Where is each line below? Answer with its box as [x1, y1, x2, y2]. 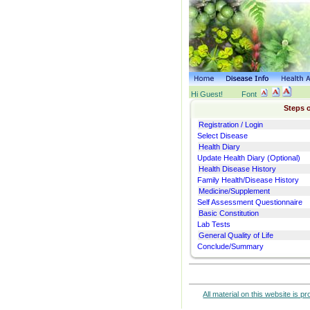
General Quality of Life [199, 231, 274, 239]
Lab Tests [197, 220, 231, 228]
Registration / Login [199, 120, 264, 129]
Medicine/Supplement [199, 187, 271, 195]
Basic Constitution [199, 209, 259, 217]
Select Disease [197, 131, 248, 140]
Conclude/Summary [197, 242, 264, 250]
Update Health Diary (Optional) [197, 154, 301, 162]
